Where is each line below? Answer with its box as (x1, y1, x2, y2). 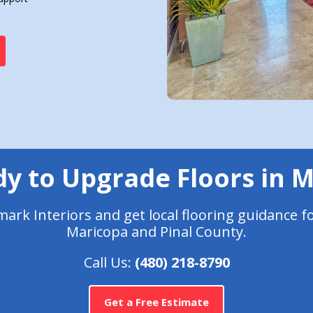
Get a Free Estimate (104, 295, 209, 310)
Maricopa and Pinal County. (66, 222, 247, 242)
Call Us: (83, 253, 135, 272)
